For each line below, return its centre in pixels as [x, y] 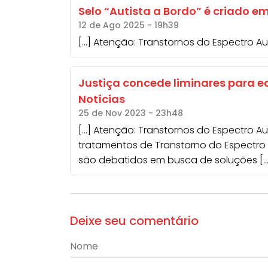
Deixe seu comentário [134, 221]
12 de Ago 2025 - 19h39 [128, 25]
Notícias [101, 99]
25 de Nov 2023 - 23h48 [130, 113]
